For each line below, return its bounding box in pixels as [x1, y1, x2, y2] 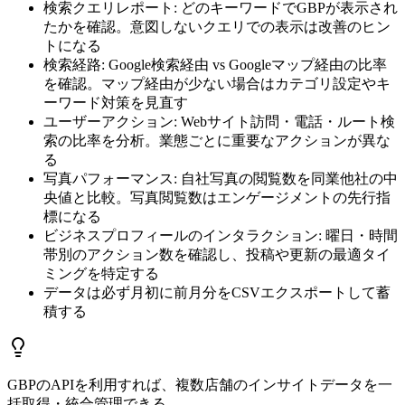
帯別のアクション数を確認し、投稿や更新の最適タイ [43, 247, 391, 263]
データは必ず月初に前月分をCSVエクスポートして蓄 [43, 285, 391, 301]
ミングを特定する [43, 266, 159, 282]
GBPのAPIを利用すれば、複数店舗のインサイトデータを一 [7, 377, 392, 393]
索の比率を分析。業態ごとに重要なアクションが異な [43, 133, 391, 149]
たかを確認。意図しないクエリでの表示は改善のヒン [43, 19, 391, 35]
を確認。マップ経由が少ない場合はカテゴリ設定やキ [43, 76, 391, 92]
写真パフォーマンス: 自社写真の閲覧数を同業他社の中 [43, 171, 398, 187]
